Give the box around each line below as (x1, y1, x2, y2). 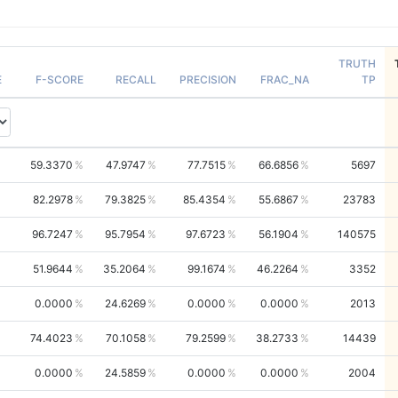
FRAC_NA (259, 72, 309, 86)
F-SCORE (35, 72, 84, 86)
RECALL (115, 72, 156, 86)
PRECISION (179, 72, 236, 86)
